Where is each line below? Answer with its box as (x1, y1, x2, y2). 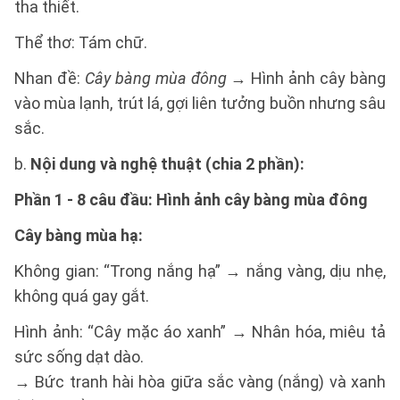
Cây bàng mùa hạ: (14, 226, 143, 245)
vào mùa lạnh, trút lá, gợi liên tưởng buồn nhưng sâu (14, 94, 386, 112)
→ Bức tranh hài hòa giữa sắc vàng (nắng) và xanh (14, 372, 386, 391)
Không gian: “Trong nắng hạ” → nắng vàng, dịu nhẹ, (14, 262, 386, 280)
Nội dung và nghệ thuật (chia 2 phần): (30, 154, 304, 173)
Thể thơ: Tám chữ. (14, 33, 147, 52)
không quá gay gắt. (14, 287, 149, 305)
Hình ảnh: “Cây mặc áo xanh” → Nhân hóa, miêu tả (14, 322, 386, 341)
